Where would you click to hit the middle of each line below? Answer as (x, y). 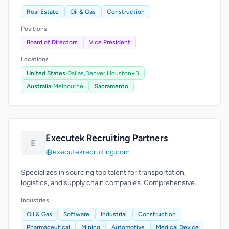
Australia (39, 86)
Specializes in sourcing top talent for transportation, (103, 173)
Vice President (110, 42)
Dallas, (76, 73)
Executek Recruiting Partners (107, 138)
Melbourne (68, 86)
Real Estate (43, 12)
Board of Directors (52, 42)
